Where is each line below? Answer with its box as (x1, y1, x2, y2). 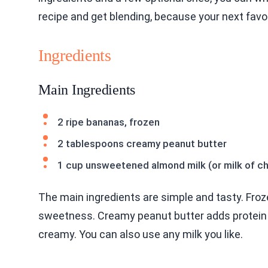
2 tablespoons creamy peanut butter (57, 138, 227, 150)
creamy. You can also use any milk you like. (38, 228, 243, 240)
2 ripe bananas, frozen (57, 116, 160, 128)
